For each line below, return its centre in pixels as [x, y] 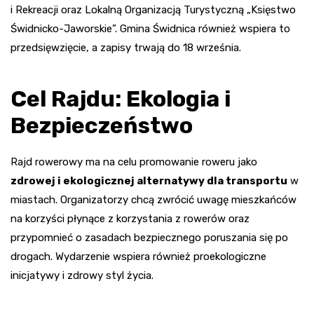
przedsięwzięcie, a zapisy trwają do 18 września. [126, 47]
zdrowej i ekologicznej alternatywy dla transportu [149, 180]
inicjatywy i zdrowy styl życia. [82, 275]
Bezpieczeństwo [102, 125]
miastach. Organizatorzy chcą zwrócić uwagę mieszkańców [153, 199]
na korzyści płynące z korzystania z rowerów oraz [130, 218]
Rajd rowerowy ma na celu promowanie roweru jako [134, 162]
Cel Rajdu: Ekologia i [121, 98]
